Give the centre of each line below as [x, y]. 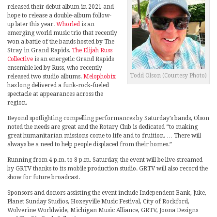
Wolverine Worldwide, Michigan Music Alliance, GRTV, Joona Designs [103, 210]
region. [17, 102]
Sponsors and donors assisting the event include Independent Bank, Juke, [107, 193]
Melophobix [100, 76]
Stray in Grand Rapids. [39, 50]
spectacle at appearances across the [55, 94]
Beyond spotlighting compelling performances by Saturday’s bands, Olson [108, 118]
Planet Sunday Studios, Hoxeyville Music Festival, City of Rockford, [98, 201]
